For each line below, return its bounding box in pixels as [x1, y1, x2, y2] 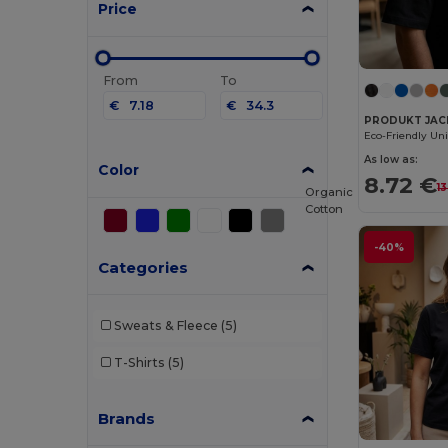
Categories [98, 257, 189, 277]
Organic [305, 185, 354, 200]
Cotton [305, 202, 344, 217]
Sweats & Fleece [113, 318, 218, 334]
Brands [98, 408, 156, 428]
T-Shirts [113, 355, 165, 371]
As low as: [364, 152, 419, 166]
